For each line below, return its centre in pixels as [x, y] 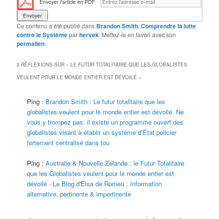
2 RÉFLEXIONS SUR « [44, 64]
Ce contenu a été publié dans [57, 25]
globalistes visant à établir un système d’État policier [102, 132]
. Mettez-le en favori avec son [138, 34]
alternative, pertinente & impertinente [79, 194]
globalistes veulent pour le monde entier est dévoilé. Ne [106, 111]
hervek [89, 34]
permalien [31, 43]
